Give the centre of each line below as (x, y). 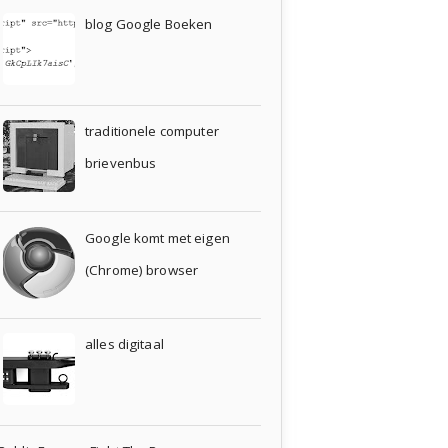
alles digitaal (124, 344)
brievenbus (121, 162)
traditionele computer (152, 130)
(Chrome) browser (142, 269)
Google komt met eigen (157, 237)
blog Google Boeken (149, 24)
